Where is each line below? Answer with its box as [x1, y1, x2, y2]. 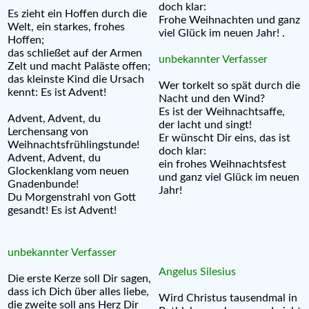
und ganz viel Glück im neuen [159, 171, 299, 183]
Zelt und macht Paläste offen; [8, 60, 150, 72]
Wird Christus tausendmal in [159, 292, 297, 303]
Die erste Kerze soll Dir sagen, [8, 272, 151, 284]
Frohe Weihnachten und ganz [159, 14, 300, 26]
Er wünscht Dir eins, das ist [159, 132, 290, 143]
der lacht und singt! [159, 119, 252, 130]
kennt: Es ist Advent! [8, 86, 106, 98]
